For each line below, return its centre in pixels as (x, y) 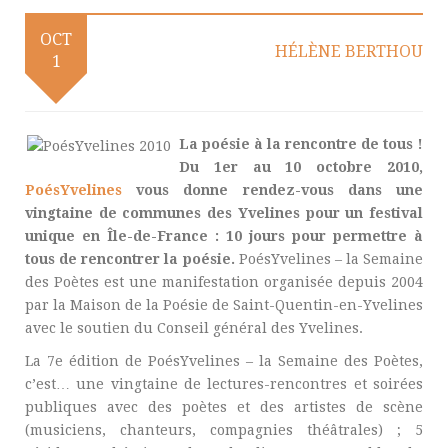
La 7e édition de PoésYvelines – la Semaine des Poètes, (224, 361)
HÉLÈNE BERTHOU (349, 51)
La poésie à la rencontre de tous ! (301, 144)
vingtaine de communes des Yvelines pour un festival (224, 213)
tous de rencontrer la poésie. (132, 259)
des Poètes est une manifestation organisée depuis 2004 (224, 282)
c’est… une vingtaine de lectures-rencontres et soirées (224, 384)
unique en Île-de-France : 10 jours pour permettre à (224, 236)
